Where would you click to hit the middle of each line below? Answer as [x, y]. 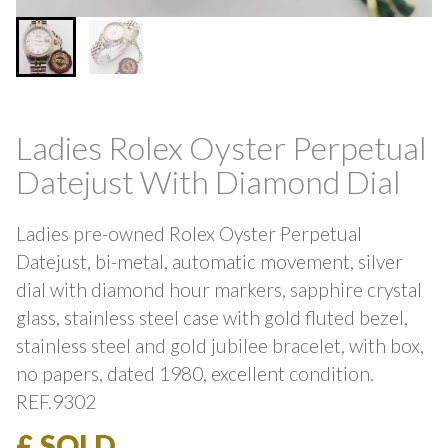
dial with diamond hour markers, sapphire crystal [219, 290]
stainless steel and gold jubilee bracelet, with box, [220, 346]
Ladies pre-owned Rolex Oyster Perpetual [189, 234]
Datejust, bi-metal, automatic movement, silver [209, 262]
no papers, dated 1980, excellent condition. [195, 374]
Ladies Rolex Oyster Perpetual [221, 147]
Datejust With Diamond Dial [208, 181]
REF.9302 [56, 402]
